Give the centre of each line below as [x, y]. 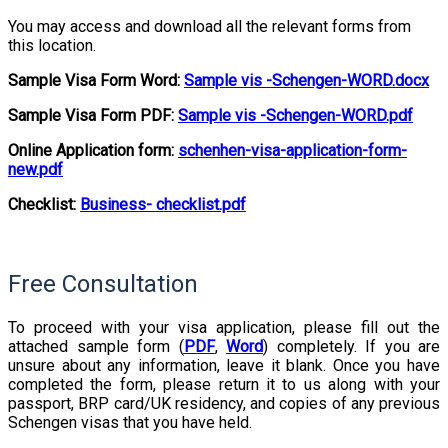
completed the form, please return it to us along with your [224, 384]
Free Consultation [103, 283]
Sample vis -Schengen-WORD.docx [306, 80]
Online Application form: [93, 150]
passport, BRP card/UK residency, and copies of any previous [224, 403]
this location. [52, 45]
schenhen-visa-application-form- [292, 150]
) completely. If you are [351, 346]
